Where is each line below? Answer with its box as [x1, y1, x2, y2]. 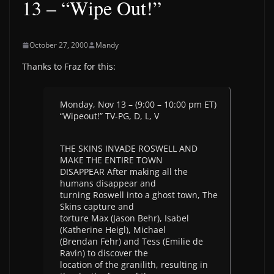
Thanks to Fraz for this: [22, 61, 116, 72]
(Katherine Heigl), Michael [60, 224, 166, 235]
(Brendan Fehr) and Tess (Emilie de [60, 235, 203, 247]
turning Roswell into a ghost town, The [60, 189, 218, 201]
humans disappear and [60, 177, 156, 189]
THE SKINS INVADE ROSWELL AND [60, 143, 198, 154]
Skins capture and [60, 201, 134, 212]
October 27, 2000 [29, 40, 88, 50]
